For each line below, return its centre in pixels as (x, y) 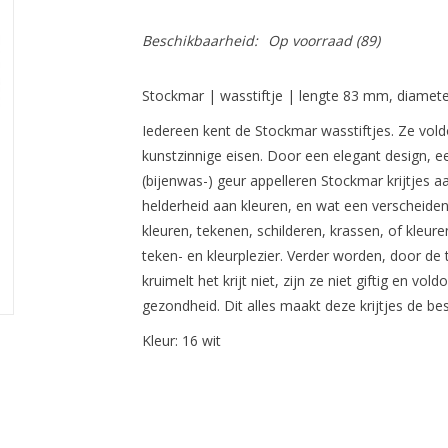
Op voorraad (309, 40)
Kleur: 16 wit (181, 340)
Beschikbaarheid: (199, 40)
